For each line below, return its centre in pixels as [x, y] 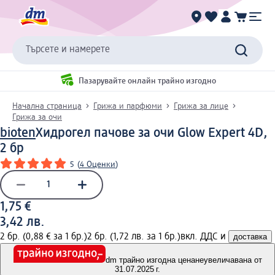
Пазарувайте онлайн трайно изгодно [147, 81]
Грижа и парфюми [128, 106]
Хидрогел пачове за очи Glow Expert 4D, [152, 133]
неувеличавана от [228, 260]
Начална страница [47, 106]
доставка [250, 236]
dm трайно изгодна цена [150, 260]
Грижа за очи [37, 117]
